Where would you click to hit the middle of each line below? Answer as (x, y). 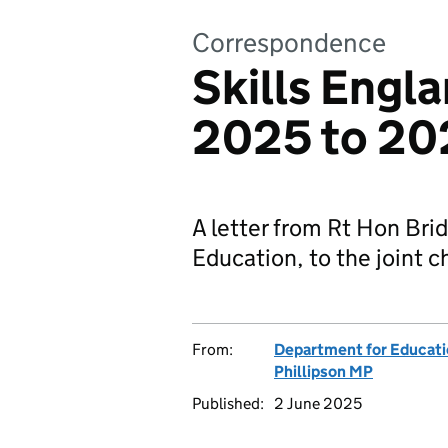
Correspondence (289, 42)
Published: (228, 403)
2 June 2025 (318, 403)
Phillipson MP (323, 371)
